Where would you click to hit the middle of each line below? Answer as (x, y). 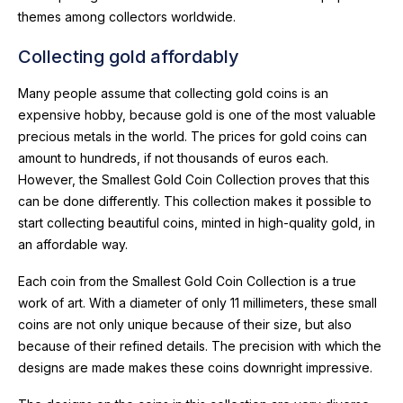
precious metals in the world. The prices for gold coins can (193, 136)
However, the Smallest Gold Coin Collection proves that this (194, 179)
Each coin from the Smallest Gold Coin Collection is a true (187, 281)
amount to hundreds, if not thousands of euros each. (173, 158)
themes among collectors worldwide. (127, 17)
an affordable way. (73, 244)
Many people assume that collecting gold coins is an (173, 93)
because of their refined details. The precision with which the (200, 346)
